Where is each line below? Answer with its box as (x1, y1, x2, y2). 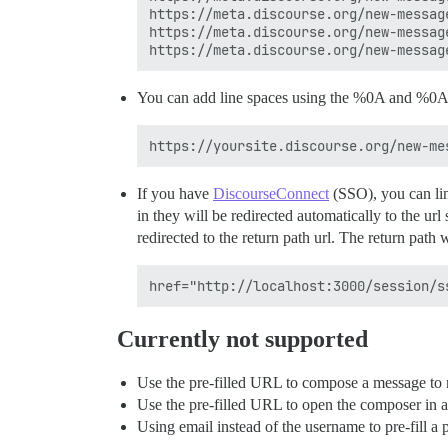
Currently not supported (117, 326, 368, 353)
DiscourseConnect (213, 185, 329, 203)
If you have (137, 185, 213, 203)
